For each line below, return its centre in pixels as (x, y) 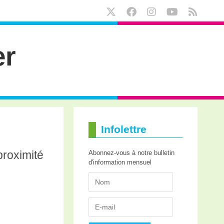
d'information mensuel (120, 162)
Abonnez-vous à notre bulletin (131, 153)
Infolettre (123, 129)
